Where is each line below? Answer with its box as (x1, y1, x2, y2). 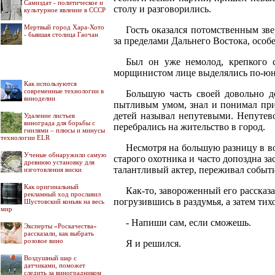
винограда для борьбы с (24, 119, 95, 126)
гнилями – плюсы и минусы (24, 126, 105, 134)
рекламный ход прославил (24, 190, 101, 198)
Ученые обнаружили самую (24, 151, 106, 158)
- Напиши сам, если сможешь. (126, 217, 251, 228)
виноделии (24, 95, 55, 102)
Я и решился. (126, 238, 181, 249)
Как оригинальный (24, 183, 79, 190)
